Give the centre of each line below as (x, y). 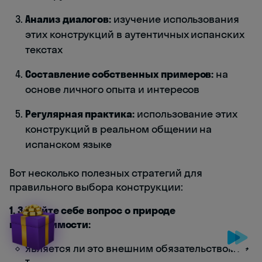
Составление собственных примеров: (120, 74)
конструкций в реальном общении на (119, 129)
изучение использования (175, 19)
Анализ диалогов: (68, 19)
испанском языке (69, 144)
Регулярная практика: (80, 114)
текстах (44, 50)
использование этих (186, 114)
